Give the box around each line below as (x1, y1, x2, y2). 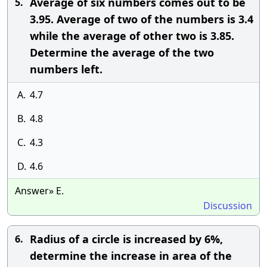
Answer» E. (15, 184, 64, 197)
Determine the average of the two (30, 45, 214, 60)
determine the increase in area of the (30, 249, 232, 263)
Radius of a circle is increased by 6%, (30, 232, 223, 246)
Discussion (203, 199, 252, 212)
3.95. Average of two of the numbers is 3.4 (30, 12, 253, 26)
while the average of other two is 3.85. (30, 29, 234, 43)
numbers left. (30, 62, 103, 76)
